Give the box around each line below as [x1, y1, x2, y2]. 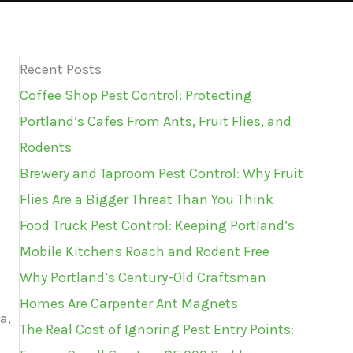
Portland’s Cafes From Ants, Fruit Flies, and [20, 112, 292, 130]
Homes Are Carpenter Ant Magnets [20, 294, 238, 312]
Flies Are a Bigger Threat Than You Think [20, 190, 273, 208]
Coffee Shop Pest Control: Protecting [20, 86, 252, 104]
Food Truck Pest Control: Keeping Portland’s [20, 216, 295, 234]
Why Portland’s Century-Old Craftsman [20, 268, 266, 286]
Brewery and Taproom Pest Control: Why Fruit [20, 164, 303, 182]
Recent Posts [20, 60, 102, 78]
